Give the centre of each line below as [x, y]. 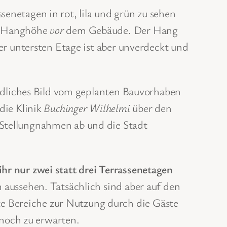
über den [151, 107]
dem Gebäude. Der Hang [121, 29]
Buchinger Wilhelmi [87, 107]
